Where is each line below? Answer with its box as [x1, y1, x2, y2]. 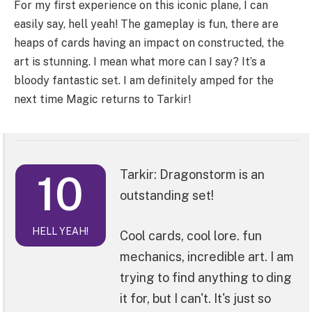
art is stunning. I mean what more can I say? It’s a [14, 55, 265, 69]
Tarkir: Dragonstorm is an [119, 167, 265, 182]
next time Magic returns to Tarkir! [14, 93, 191, 107]
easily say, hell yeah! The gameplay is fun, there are [14, 17, 279, 31]
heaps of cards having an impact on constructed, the [14, 36, 284, 50]
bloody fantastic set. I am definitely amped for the [14, 74, 274, 88]
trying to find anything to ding [119, 270, 292, 286]
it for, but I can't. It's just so [119, 291, 271, 306]
